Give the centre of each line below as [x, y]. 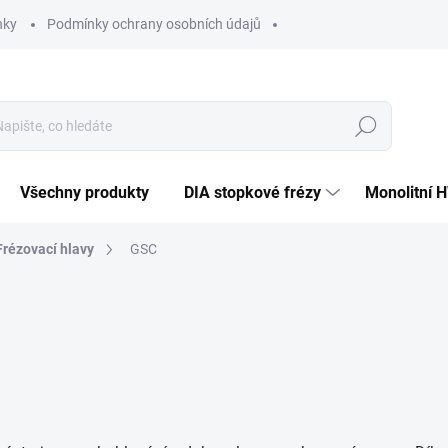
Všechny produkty [84, 192]
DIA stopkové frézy [252, 192]
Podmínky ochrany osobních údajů [154, 24]
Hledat [366, 126]
